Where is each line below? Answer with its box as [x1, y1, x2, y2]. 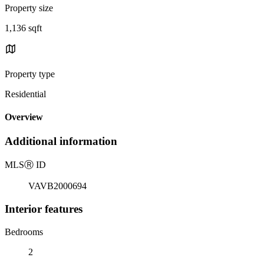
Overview [5, 112, 43, 123]
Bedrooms [5, 226, 43, 237]
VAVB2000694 [28, 181, 87, 192]
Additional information [5, 135, 117, 148]
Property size [5, 2, 53, 13]
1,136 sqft [5, 22, 42, 33]
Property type [5, 68, 55, 79]
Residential [5, 88, 46, 99]
